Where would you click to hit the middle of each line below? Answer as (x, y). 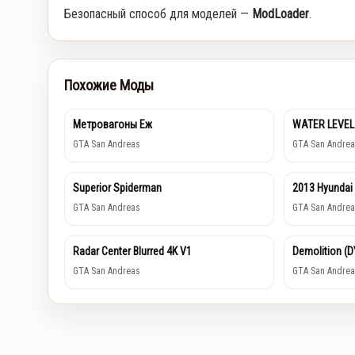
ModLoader (281, 14)
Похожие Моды (109, 86)
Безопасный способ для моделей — (158, 14)
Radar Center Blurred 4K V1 (132, 252)
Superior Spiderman (117, 188)
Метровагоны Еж (113, 125)
